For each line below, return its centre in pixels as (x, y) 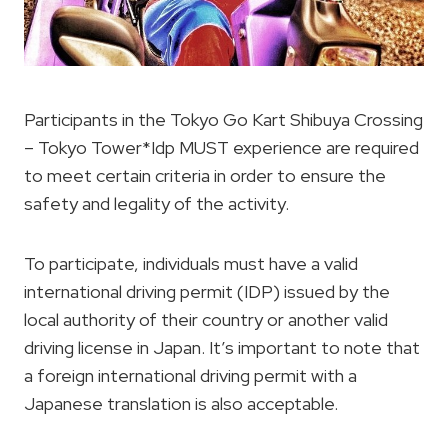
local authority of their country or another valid (206, 319)
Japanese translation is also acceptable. (181, 403)
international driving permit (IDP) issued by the (207, 291)
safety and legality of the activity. (156, 203)
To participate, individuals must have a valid (191, 263)
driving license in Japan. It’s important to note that (222, 347)
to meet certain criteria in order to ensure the (205, 175)
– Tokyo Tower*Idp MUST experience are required (221, 147)
